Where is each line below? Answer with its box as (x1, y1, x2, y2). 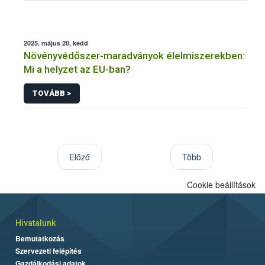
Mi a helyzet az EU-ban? (24, 63, 131, 76)
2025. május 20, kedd (24, 38, 88, 48)
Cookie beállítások (187, 178, 256, 190)
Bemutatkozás (15, 232, 64, 244)
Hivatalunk (15, 218, 56, 228)
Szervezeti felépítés (15, 245, 82, 256)
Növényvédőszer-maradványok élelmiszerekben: (24, 50, 245, 62)
